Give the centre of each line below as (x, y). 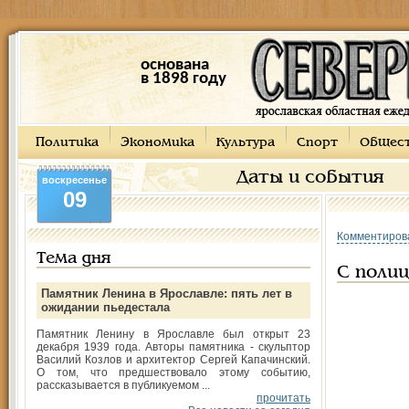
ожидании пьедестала (105, 307)
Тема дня (73, 259)
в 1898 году (183, 79)
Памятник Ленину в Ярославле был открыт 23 (173, 334)
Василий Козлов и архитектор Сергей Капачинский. (173, 360)
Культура (246, 143)
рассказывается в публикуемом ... (123, 385)
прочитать (283, 398)
